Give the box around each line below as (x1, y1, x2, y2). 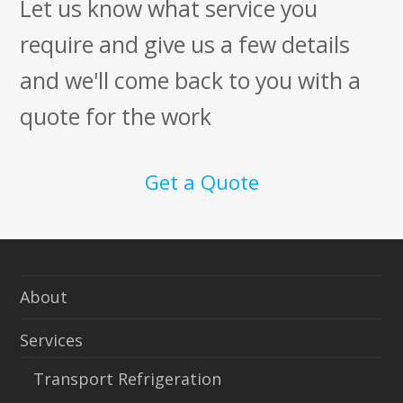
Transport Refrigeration (33, 367, 222, 390)
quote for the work (20, 100, 212, 131)
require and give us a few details (20, 28, 351, 59)
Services (20, 328, 84, 351)
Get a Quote (144, 167, 259, 195)
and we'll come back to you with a (20, 64, 362, 95)
